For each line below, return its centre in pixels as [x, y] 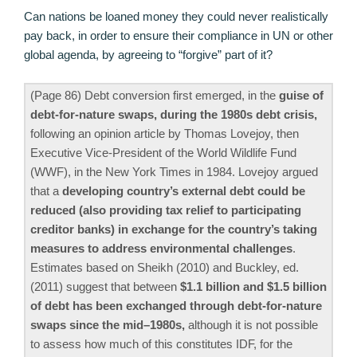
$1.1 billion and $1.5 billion [253, 286]
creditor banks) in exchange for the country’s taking [174, 229]
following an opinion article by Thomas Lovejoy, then [165, 133]
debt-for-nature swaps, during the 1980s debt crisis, [174, 114]
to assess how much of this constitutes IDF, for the [161, 343]
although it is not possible [251, 324]
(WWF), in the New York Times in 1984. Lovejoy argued [174, 171]
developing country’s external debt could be [184, 190]
